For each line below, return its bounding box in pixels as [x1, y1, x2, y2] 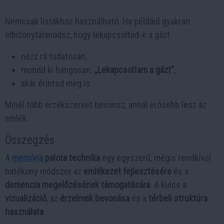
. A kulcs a [150, 179, 186, 190]
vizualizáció [5, 193, 46, 204]
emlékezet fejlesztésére [83, 166, 171, 177]
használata [5, 206, 43, 217]
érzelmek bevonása [60, 193, 129, 204]
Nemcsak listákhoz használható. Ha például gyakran [5, 16, 190, 27]
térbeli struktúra [148, 193, 207, 204]
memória [12, 152, 45, 163]
